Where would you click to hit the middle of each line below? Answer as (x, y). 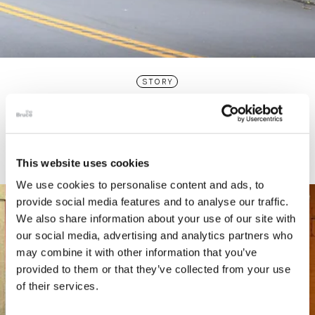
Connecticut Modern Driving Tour (157, 108)
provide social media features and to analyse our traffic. (153, 202)
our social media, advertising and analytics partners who (154, 236)
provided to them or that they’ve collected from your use (153, 269)
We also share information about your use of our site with (156, 219)
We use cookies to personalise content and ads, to (140, 185)
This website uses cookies (83, 162)
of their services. (57, 286)
